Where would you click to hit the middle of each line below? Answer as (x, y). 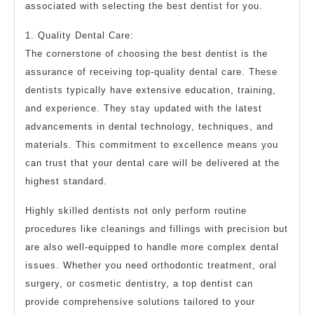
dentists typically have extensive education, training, (151, 90)
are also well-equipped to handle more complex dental (152, 247)
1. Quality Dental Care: (80, 35)
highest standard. (66, 181)
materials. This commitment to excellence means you (152, 144)
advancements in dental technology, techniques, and (149, 126)
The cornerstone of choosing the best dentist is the (146, 53)
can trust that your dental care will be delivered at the (152, 163)
